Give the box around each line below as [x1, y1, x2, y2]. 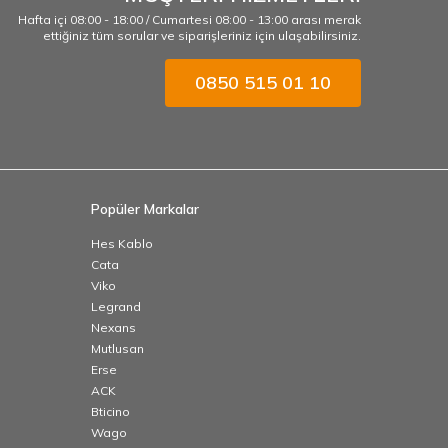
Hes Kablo [91, 236, 153, 252]
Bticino [91, 404, 130, 420]
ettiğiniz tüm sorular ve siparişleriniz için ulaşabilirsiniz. [43, 28, 361, 44]
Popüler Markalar [91, 200, 199, 219]
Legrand [91, 299, 141, 315]
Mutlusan [91, 341, 144, 357]
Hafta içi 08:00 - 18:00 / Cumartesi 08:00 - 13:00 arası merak [18, 12, 361, 28]
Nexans [91, 320, 136, 336]
